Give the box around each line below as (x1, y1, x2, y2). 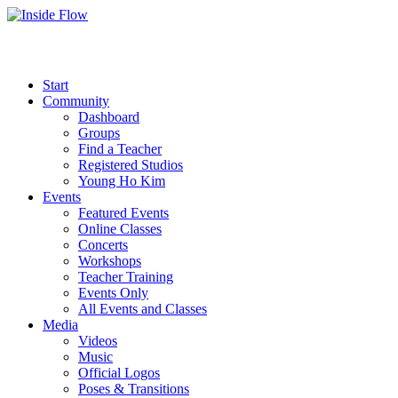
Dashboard (78, 109, 139, 124)
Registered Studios (78, 157, 183, 172)
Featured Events (78, 205, 169, 220)
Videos (78, 333, 117, 348)
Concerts (78, 237, 128, 252)
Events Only (78, 285, 148, 300)
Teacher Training (78, 269, 173, 284)
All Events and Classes (78, 301, 207, 316)
